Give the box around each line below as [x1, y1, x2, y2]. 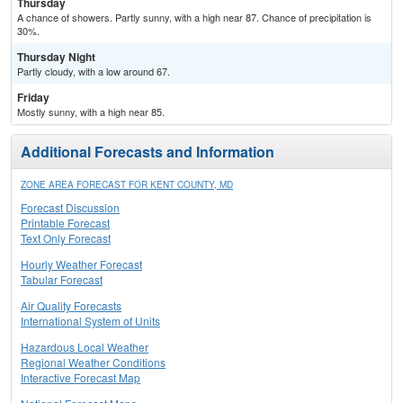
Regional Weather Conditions [21, 354, 166, 371]
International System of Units [21, 313, 160, 329]
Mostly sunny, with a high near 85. [17, 104, 165, 120]
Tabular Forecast [21, 272, 103, 288]
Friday [17, 89, 49, 106]
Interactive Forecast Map [21, 370, 140, 386]
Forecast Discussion [21, 200, 120, 216]
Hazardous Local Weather [21, 339, 148, 355]
